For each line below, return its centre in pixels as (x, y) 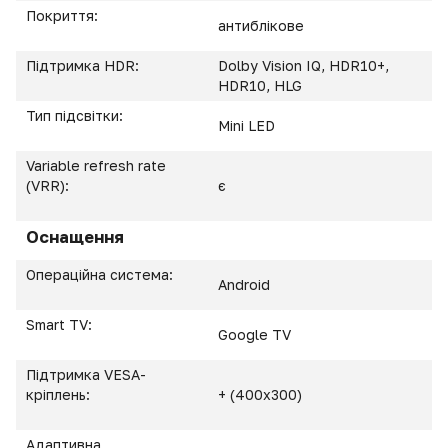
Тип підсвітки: (76, 115)
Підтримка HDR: (84, 65)
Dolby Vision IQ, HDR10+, (303, 65)
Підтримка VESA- (86, 374)
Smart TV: (61, 324)
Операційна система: (101, 274)
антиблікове (261, 25)
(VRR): (49, 185)
